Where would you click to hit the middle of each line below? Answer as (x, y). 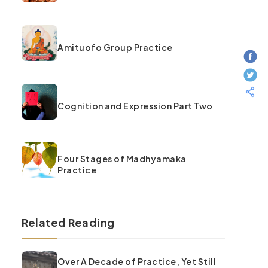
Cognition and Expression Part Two (135, 106)
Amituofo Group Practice (115, 47)
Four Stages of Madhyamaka (122, 159)
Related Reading (68, 222)
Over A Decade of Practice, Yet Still (137, 261)
